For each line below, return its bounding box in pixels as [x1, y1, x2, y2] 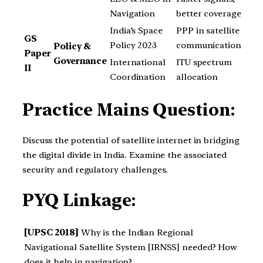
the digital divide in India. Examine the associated [22, 149, 227, 160]
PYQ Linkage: [22, 190, 136, 211]
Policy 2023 [110, 40, 157, 51]
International [110, 57, 166, 68]
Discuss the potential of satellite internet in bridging [22, 134, 240, 146]
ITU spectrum [176, 57, 232, 68]
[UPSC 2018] [24, 227, 81, 238]
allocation [176, 72, 218, 83]
